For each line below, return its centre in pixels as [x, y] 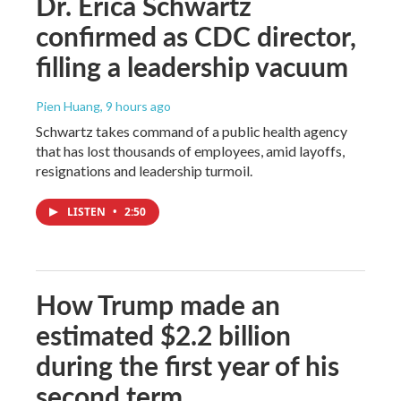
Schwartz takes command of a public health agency [192, 132]
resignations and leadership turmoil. [144, 171]
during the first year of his [188, 366]
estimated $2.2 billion [163, 335]
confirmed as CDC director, [196, 36]
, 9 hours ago [136, 107]
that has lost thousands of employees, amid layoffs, [190, 151]
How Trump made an [158, 305]
